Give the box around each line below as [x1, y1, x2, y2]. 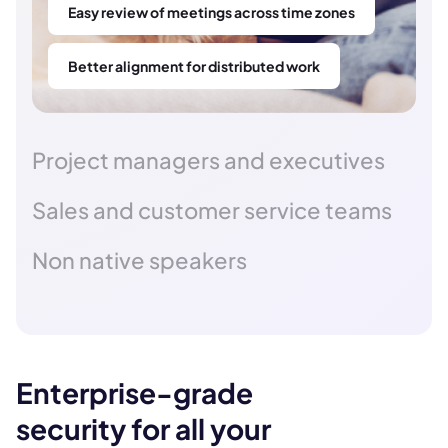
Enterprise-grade [16, 375, 253, 411]
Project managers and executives [32, 146, 385, 175]
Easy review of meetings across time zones [68, 3, 355, 22]
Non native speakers [32, 246, 247, 275]
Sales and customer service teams [32, 196, 392, 225]
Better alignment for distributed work [68, 57, 320, 76]
